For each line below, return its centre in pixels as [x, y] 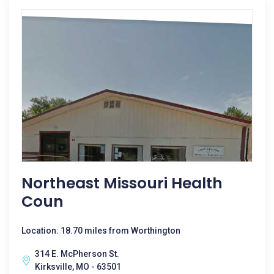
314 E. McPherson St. [77, 254]
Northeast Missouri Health [122, 183]
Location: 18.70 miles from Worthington [101, 231]
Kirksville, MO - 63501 [78, 267]
